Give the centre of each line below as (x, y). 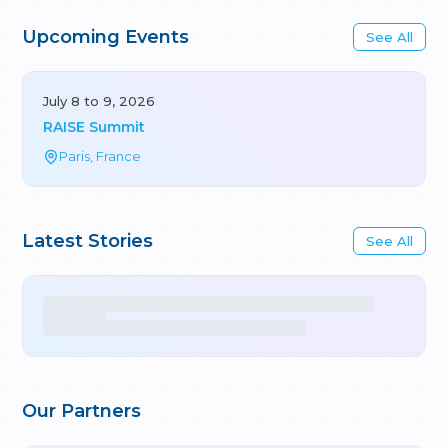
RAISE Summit (94, 127)
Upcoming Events (106, 37)
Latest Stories (88, 241)
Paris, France (100, 156)
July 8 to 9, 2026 (99, 101)
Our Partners (82, 411)
